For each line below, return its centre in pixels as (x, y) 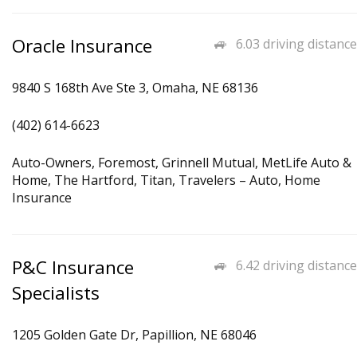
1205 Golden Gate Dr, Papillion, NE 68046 (134, 335)
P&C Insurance (73, 267)
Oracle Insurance (82, 46)
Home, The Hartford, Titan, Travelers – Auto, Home (166, 180)
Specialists (56, 293)
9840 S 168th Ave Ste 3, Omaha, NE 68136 (135, 88)
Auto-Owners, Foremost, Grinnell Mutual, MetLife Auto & (182, 163)
